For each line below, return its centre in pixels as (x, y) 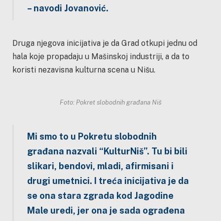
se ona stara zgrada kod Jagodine (100, 196)
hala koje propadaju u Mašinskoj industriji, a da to (101, 56)
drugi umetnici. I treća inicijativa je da (108, 181)
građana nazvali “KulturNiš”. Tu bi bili (107, 151)
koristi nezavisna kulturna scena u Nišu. (85, 70)
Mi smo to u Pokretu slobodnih (92, 137)
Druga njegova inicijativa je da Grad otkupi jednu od (105, 43)
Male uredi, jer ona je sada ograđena (106, 211)
